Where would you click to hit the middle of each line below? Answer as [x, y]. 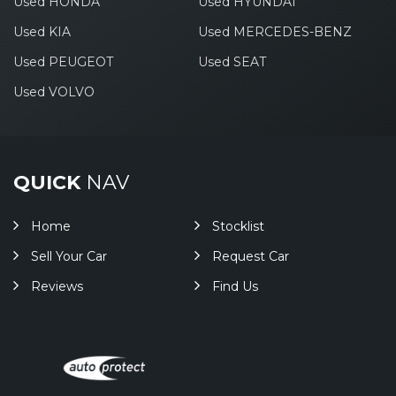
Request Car [250, 256]
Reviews [57, 286]
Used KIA [42, 32]
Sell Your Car [69, 256]
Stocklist [238, 226]
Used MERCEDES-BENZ [274, 32]
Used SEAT [232, 62]
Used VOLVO [54, 92]
